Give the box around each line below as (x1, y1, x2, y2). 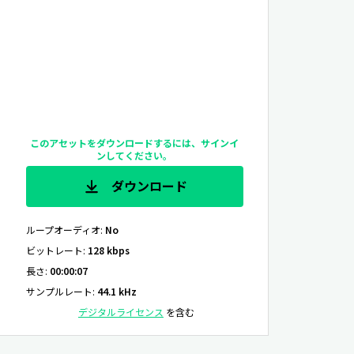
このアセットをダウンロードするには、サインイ (30, 136, 239, 150)
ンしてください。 (96, 149, 173, 163)
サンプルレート (25, 284, 92, 298)
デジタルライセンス (77, 305, 164, 318)
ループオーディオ (25, 223, 100, 236)
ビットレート (25, 243, 83, 257)
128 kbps (87, 243, 130, 257)
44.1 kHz (96, 284, 137, 298)
